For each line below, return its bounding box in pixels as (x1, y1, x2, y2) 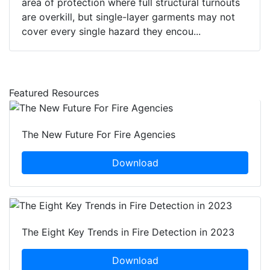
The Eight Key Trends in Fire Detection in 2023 (22, 226, 234, 239)
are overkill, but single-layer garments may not (22, 10, 235, 23)
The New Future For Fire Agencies (22, 128, 175, 141)
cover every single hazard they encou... (22, 25, 201, 37)
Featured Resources (9, 86, 99, 99)
